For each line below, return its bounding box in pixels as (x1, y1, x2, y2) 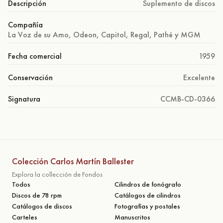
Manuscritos (114, 212, 150, 222)
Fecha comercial (8, 50, 62, 61)
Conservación (8, 72, 53, 83)
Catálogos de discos (12, 201, 72, 211)
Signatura (8, 93, 40, 104)
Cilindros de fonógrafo (114, 179, 181, 189)
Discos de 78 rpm (12, 190, 62, 200)
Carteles (12, 212, 37, 222)
